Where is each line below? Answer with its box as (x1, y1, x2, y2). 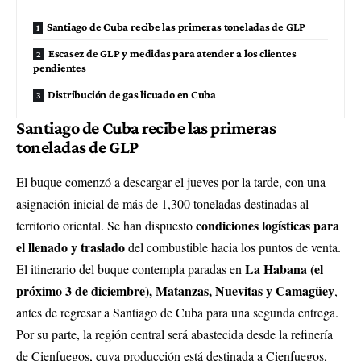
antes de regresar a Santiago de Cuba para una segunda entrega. (16, 304, 338, 322)
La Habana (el (245, 259, 323, 279)
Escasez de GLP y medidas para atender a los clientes (48, 47, 297, 60)
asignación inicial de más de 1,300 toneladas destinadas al (16, 195, 309, 213)
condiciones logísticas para (196, 216, 339, 235)
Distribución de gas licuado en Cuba (47, 88, 217, 101)
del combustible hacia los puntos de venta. (125, 239, 341, 256)
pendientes (33, 61, 86, 74)
